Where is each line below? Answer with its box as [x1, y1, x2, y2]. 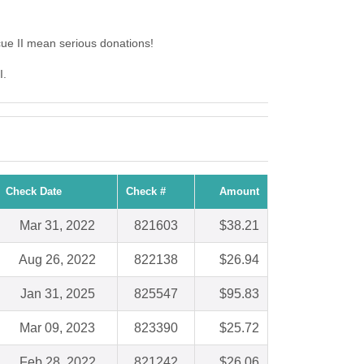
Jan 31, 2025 [19, 287, 95, 301]
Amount [219, 185, 259, 198]
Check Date [6, 185, 62, 198]
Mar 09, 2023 [19, 321, 95, 336]
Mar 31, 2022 [19, 219, 95, 233]
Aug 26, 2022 [19, 253, 96, 267]
